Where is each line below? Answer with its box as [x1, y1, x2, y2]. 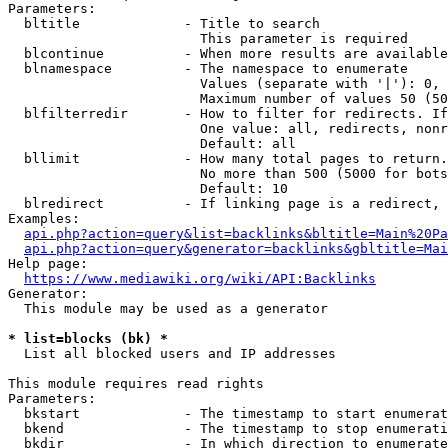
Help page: [8, 256, 88, 271]
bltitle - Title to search [8, 16, 320, 31]
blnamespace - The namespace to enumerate [8, 61, 408, 76]
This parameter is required [8, 31, 408, 46]
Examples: [8, 211, 80, 226]
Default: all [8, 136, 296, 151]
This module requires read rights [8, 376, 264, 391]
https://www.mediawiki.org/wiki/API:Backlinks [24, 271, 376, 286]
